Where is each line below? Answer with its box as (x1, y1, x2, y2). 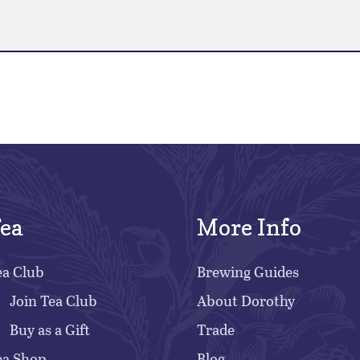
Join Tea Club (10, 290, 97, 311)
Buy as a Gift (10, 319, 90, 340)
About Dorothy (197, 290, 295, 311)
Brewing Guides (197, 261, 299, 282)
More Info (197, 214, 301, 241)
